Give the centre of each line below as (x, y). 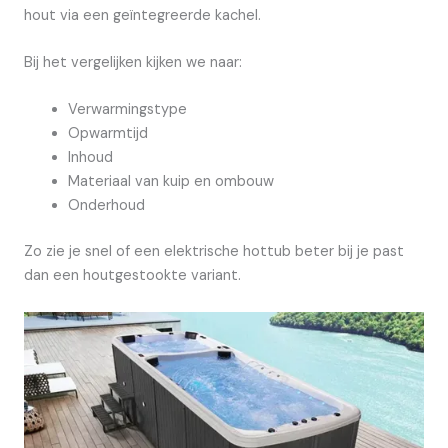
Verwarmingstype (127, 110)
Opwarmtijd (107, 134)
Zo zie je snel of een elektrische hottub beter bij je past (214, 252)
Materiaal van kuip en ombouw (170, 182)
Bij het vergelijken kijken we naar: (133, 62)
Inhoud (90, 158)
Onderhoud (106, 206)
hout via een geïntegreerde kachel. (142, 15)
